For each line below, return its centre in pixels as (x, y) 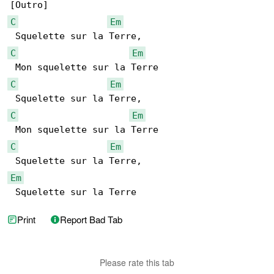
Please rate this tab (137, 263)
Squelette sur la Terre (73, 192)
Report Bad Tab (91, 220)
